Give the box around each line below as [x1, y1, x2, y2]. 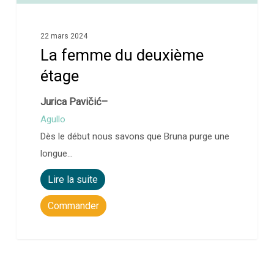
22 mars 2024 [40, 32, 88, 41]
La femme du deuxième [40, 46, 204, 65]
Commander [48, 200, 100, 212]
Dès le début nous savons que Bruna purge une [40, 131, 230, 143]
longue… [40, 148, 73, 160]
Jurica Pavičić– [40, 96, 108, 108]
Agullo [40, 114, 66, 125]
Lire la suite [48, 174, 98, 186]
